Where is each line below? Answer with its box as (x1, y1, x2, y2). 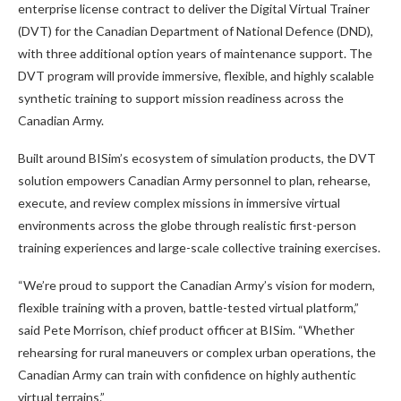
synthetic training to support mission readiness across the (18, 90, 344, 107)
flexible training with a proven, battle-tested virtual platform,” (18, 300, 359, 316)
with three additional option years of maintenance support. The (18, 46, 372, 62)
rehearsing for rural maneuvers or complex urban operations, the (18, 345, 376, 361)
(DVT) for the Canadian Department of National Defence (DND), (18, 23, 373, 39)
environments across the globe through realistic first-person (18, 218, 356, 234)
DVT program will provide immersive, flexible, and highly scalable (18, 68, 374, 84)
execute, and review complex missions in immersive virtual (18, 195, 340, 211)
